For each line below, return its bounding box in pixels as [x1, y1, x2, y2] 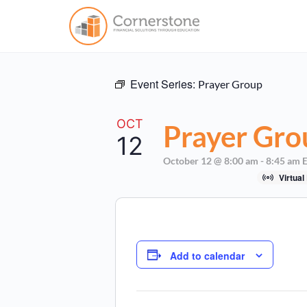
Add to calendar [170, 249, 245, 263]
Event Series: [130, 76, 198, 92]
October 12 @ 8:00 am [163, 155, 258, 167]
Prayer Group [198, 77, 262, 90]
